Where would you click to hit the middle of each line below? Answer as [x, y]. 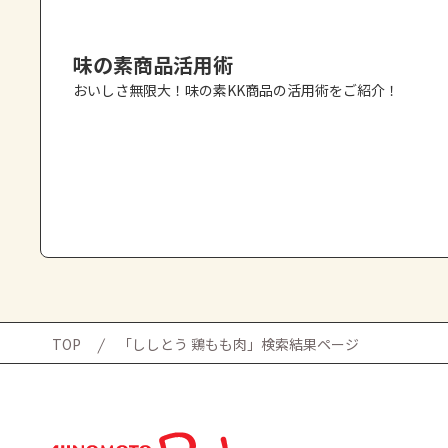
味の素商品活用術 [153, 64]
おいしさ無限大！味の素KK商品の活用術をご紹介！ [236, 89]
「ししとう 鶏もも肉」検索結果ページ [238, 344]
